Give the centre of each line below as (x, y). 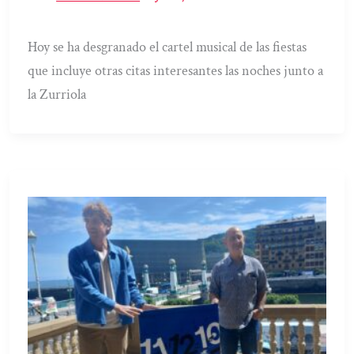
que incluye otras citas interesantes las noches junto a (176, 70)
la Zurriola (57, 94)
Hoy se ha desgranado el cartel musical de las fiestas (168, 47)
